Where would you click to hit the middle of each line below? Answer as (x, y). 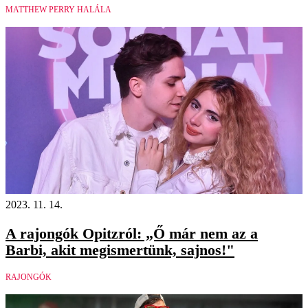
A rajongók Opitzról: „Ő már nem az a (132, 233)
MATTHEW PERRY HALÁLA (58, 9)
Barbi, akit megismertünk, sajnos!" (120, 250)
